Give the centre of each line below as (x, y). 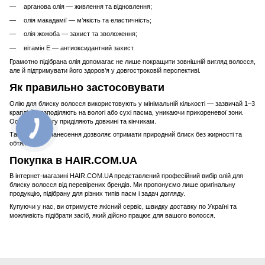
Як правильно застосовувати (87, 88)
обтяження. (26, 143)
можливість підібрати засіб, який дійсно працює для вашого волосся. (112, 216)
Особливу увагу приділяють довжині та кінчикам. (83, 121)
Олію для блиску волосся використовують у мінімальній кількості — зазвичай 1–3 (132, 103)
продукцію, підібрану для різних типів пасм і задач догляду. (97, 194)
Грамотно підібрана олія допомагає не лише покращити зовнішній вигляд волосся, (132, 62)
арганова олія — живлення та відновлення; (88, 6)
